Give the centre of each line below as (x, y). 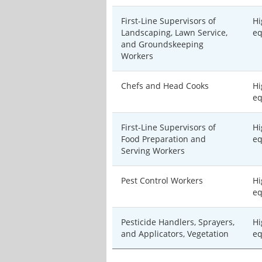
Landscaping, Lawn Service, (174, 32)
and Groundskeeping (162, 44)
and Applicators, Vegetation (175, 234)
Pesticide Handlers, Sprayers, (178, 222)
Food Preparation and (163, 139)
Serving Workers (153, 151)
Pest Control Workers (162, 180)
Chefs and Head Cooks (165, 86)
